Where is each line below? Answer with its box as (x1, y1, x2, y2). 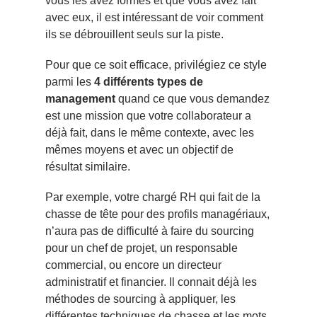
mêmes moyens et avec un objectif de (45, 144, 234, 156)
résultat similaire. (45, 161, 130, 173)
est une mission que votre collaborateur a (45, 110, 251, 122)
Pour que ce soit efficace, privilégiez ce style (45, 59, 267, 71)
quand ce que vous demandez (115, 93, 270, 105)
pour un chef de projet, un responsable (45, 242, 238, 255)
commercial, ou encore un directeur (45, 259, 221, 272)
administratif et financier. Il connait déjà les (45, 276, 257, 289)
